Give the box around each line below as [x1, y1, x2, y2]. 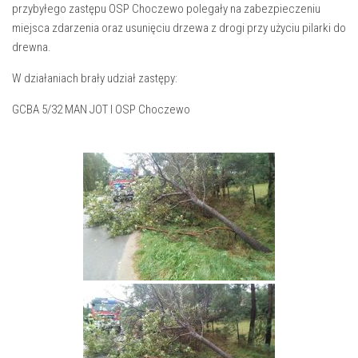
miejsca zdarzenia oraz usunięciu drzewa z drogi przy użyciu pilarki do [12, 21, 346, 35]
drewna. [12, 40, 51, 54]
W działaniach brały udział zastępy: [12, 71, 177, 86]
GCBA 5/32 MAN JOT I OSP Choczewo [12, 102, 190, 117]
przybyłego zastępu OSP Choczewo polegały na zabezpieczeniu [12, 2, 320, 16]
